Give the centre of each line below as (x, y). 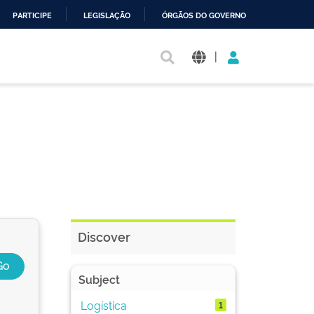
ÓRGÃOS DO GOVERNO (204, 16)
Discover (104, 236)
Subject (99, 279)
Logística (103, 305)
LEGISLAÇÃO (107, 16)
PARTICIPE (32, 16)
